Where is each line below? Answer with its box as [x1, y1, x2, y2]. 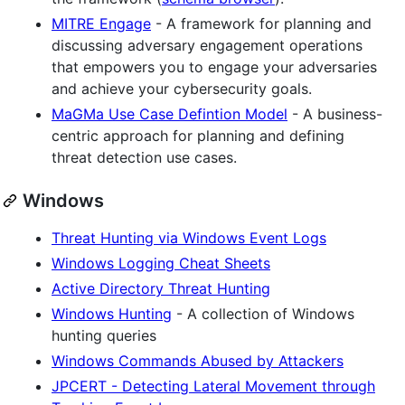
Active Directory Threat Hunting [52, 278, 270, 297]
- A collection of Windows [172, 304, 354, 323]
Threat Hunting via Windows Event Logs [52, 228, 326, 247]
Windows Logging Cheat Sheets [52, 253, 270, 272]
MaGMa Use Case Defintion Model [52, 104, 287, 123]
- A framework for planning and [151, 14, 372, 33]
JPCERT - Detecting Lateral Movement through [52, 376, 375, 395]
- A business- [287, 104, 382, 123]
